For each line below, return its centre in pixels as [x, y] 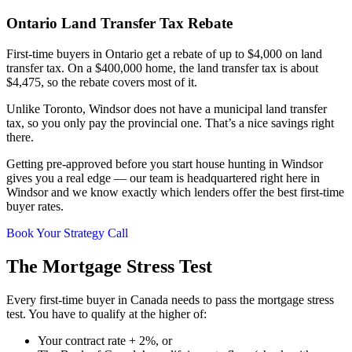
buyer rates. [35, 207]
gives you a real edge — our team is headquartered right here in [163, 178]
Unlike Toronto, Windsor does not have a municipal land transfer [167, 109]
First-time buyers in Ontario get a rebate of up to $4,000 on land [164, 54]
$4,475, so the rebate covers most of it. [102, 82]
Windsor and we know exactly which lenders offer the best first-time [175, 192]
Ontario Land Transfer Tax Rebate [119, 24]
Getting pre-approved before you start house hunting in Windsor [165, 164]
